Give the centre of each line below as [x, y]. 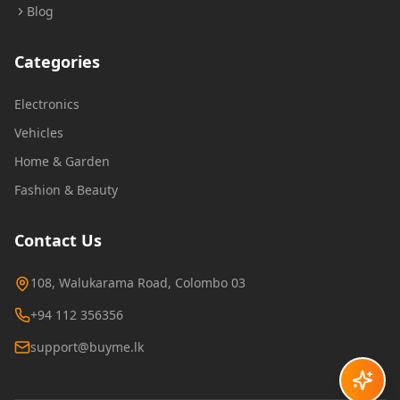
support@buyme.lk [87, 347]
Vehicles [39, 133]
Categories [57, 62]
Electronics [47, 104]
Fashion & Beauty [66, 190]
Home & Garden [62, 161]
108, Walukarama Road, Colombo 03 [138, 283]
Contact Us [58, 240]
